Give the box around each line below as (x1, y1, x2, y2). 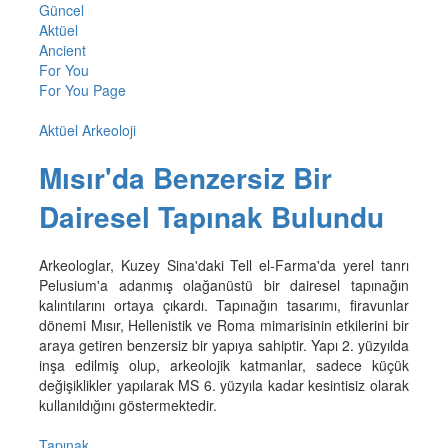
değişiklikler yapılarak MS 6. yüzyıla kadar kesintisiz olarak (38, 375, 410, 396)
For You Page (38, 79, 126, 100)
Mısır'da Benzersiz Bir (38, 157, 332, 199)
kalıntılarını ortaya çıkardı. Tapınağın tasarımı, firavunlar (38, 295, 410, 316)
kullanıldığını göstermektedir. (38, 395, 217, 416)
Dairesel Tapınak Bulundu (38, 196, 384, 238)
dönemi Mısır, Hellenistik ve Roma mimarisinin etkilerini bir (38, 315, 410, 336)
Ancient (38, 39, 86, 60)
